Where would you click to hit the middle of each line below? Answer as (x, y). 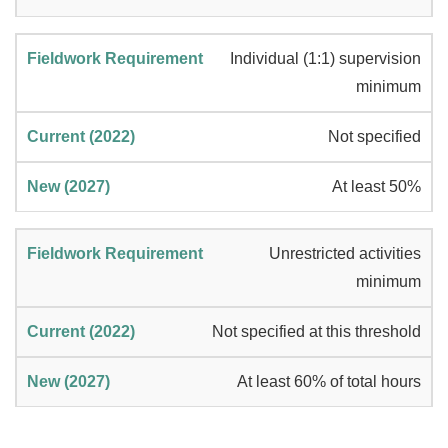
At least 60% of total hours (329, 382)
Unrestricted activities (345, 254)
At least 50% (376, 187)
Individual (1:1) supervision (325, 59)
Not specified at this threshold (316, 332)
